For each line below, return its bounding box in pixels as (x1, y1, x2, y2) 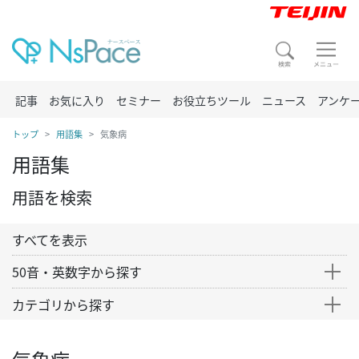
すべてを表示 (12, 230, 87, 249)
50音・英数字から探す (12, 262, 142, 281)
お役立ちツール (172, 92, 251, 108)
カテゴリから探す (12, 295, 115, 314)
